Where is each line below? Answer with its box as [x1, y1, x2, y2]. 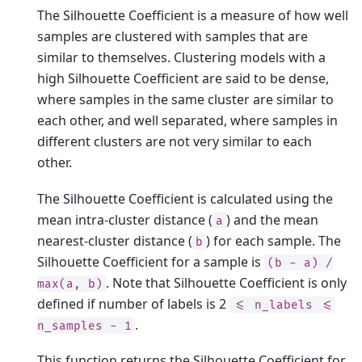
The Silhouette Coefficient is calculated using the [37, 189, 333, 208]
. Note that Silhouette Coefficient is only [106, 273, 347, 292]
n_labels [255, 297, 313, 312]
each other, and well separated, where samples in [37, 112, 338, 130]
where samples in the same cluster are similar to [37, 90, 334, 109]
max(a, [37, 276, 81, 291]
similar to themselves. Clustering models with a [37, 48, 326, 67]
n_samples [37, 318, 103, 333]
